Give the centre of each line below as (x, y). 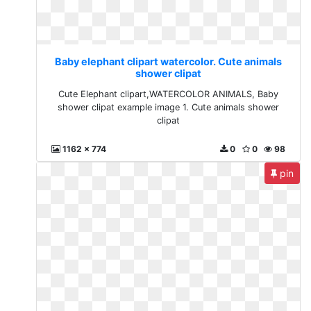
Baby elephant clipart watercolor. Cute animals (169, 61)
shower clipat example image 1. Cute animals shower (169, 107)
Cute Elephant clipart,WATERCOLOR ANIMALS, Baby (169, 94)
